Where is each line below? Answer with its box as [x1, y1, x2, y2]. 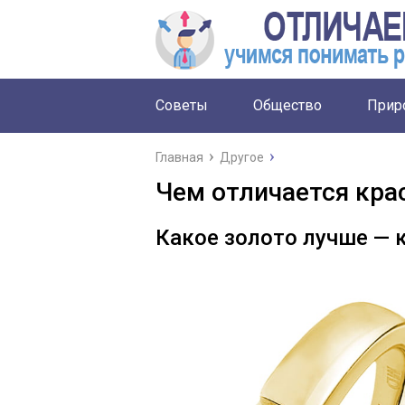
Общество [253, 97, 322, 114]
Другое [220, 150, 264, 165]
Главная [155, 150, 203, 165]
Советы [155, 97, 208, 114]
